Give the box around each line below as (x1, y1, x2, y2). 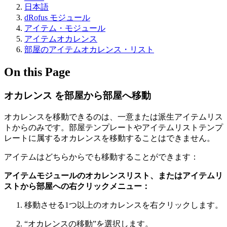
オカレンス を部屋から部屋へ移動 (4, 90, 151, 101)
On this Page (4, 65, 70, 79)
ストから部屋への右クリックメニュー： (4, 181, 150, 191)
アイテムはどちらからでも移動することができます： (4, 152, 199, 161)
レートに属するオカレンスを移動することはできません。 (4, 133, 215, 142)
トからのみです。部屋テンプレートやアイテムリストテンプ (4, 123, 223, 132)
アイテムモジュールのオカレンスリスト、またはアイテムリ (4, 171, 223, 180)
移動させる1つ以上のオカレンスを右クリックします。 (24, 200, 223, 209)
